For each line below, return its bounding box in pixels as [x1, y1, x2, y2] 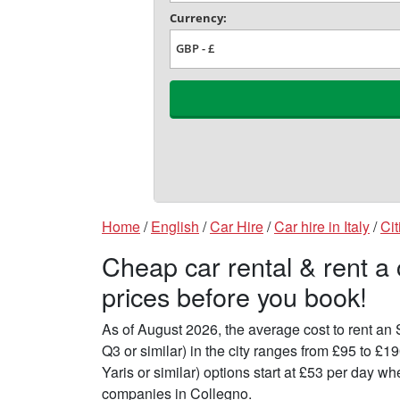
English [151, 216, 199, 237]
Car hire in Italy [274, 216, 370, 237]
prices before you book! [102, 278, 367, 315]
